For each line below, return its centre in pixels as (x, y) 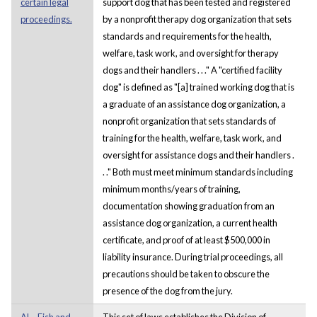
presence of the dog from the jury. (167, 290)
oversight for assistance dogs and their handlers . (198, 155)
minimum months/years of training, (171, 189)
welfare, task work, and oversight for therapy (190, 53)
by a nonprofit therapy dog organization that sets (197, 19)
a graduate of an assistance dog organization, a (194, 104)
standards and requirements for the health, (187, 36)
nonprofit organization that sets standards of (189, 121)
